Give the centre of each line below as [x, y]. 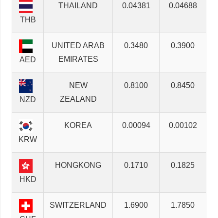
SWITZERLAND [78, 205]
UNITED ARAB [78, 46]
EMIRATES [78, 59]
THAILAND [78, 6]
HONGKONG [78, 165]
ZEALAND [78, 99]
